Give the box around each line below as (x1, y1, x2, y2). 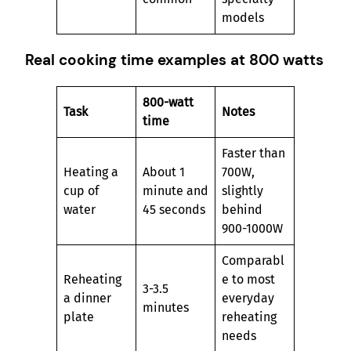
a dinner (63, 290, 111, 306)
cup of (63, 183, 99, 198)
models (222, 10, 264, 26)
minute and (143, 183, 208, 198)
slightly (222, 183, 263, 198)
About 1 (143, 164, 185, 179)
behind (222, 201, 262, 217)
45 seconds (143, 201, 205, 217)
